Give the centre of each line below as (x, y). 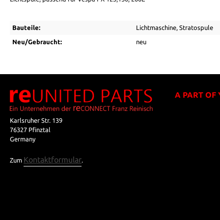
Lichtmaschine (156, 27)
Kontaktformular (53, 160)
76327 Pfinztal (30, 130)
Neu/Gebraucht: (37, 42)
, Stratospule (195, 27)
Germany (23, 139)
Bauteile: (26, 27)
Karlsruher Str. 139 (36, 121)
